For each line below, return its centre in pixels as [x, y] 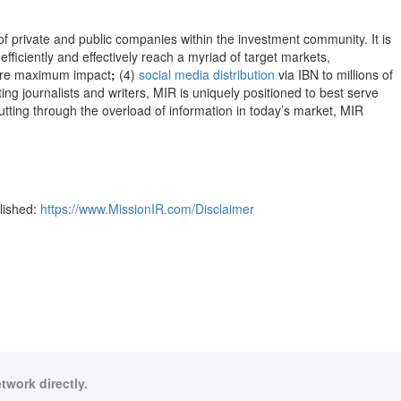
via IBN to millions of [334, 74]
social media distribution [207, 74]
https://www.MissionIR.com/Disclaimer [147, 209]
